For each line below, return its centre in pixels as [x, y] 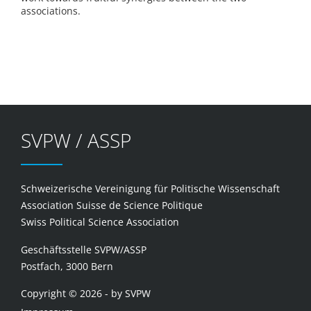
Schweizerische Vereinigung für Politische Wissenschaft [150, 188]
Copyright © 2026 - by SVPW [86, 293]
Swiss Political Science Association [100, 222]
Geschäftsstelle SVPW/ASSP [84, 250]
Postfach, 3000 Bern [67, 266]
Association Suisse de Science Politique [112, 205]
